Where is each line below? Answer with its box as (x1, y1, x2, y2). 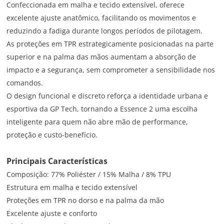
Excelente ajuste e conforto (6, 208, 97, 218)
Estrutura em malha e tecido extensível (6, 182, 138, 192)
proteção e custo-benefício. (6, 130, 98, 140)
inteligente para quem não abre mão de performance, (6, 117, 188, 127)
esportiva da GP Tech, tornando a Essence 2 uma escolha (6, 104, 198, 114)
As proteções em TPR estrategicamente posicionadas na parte (6, 39, 214, 49)
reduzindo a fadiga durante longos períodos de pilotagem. (6, 26, 205, 36)
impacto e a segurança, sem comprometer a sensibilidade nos (6, 65, 215, 75)
